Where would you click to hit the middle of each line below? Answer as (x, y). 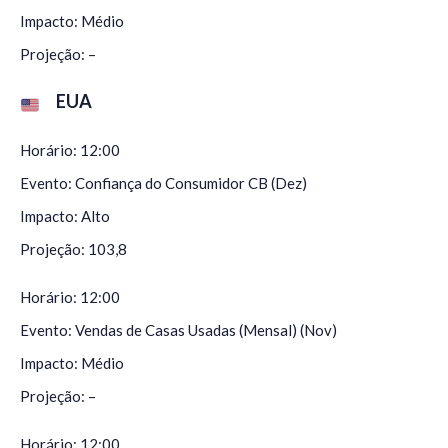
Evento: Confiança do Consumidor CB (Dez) (163, 183)
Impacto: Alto (65, 216)
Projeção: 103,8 (73, 249)
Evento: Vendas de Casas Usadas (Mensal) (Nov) (178, 330)
